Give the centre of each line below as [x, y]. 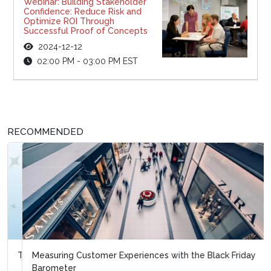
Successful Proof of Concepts [85, 31]
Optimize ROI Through [69, 21]
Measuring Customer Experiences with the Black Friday [129, 255]
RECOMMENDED [45, 132]
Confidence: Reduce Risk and [82, 11]
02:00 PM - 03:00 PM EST [87, 61]
